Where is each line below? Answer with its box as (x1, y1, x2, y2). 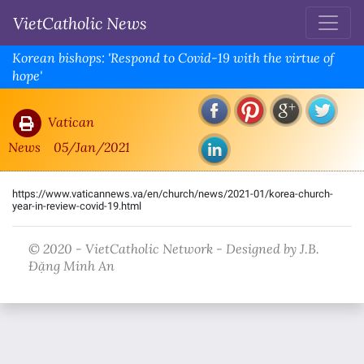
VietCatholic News (13, 12, 147, 33)
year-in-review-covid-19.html (12, 200, 141, 213)
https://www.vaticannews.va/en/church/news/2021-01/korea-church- (12, 188, 333, 201)
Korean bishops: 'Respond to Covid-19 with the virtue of (12, 49, 334, 67)
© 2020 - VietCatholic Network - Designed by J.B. (28, 240, 319, 258)
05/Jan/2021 (54, 137, 130, 155)
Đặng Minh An (28, 257, 115, 275)
